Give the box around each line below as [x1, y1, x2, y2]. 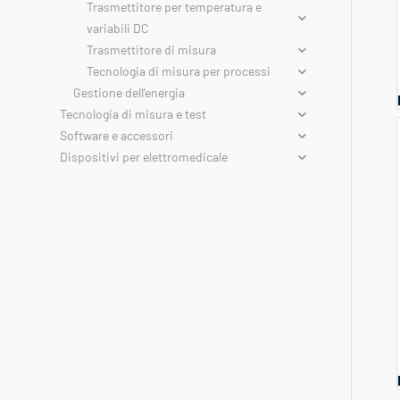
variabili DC [87, 21, 149, 36]
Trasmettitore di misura [87, 42, 216, 57]
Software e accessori [60, 128, 173, 143]
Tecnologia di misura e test [60, 106, 206, 121]
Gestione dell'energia [73, 85, 185, 100]
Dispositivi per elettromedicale [60, 149, 228, 164]
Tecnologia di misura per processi [87, 63, 271, 79]
